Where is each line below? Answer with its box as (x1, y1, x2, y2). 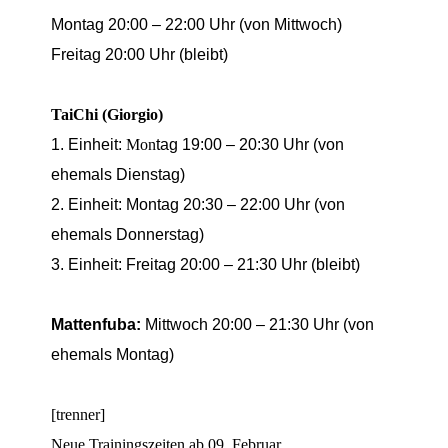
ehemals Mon (51, 345, 148, 363)
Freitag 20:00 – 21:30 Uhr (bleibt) (126, 255, 361, 273)
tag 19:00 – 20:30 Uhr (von (156, 135, 345, 153)
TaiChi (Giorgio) (51, 105, 164, 123)
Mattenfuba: (51, 315, 142, 333)
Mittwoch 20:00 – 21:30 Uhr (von (141, 315, 375, 333)
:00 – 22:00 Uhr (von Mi (126, 15, 292, 33)
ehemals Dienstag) (51, 165, 186, 183)
